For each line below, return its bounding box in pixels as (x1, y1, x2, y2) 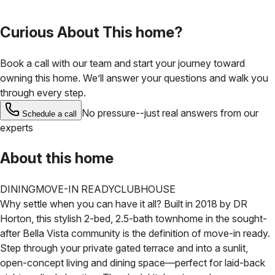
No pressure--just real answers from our (82, 106, 258, 119)
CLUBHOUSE (114, 182, 176, 195)
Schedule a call (22, 109, 77, 118)
